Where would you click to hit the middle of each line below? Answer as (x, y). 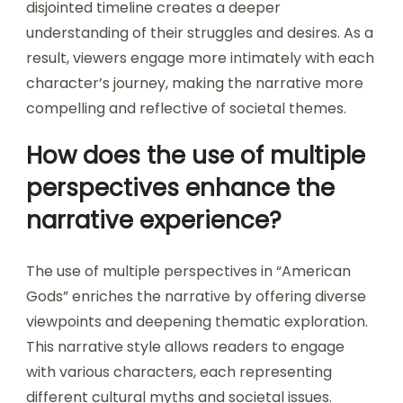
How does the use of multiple (196, 156)
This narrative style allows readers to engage (185, 347)
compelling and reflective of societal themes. (186, 109)
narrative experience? (154, 221)
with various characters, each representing (179, 372)
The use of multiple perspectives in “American (188, 272)
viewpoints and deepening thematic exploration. (197, 322)
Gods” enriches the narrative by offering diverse (196, 297)
